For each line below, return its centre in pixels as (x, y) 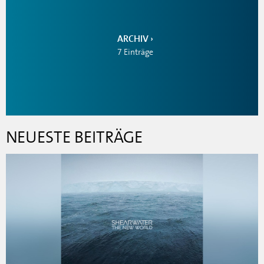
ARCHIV (133, 39)
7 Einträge (135, 52)
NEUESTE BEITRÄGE (74, 138)
